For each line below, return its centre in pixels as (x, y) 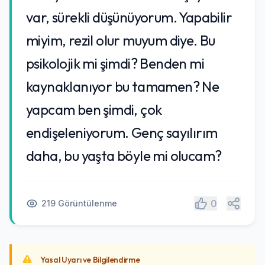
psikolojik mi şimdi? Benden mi (115, 63)
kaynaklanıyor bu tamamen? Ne (123, 86)
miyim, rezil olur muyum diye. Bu (121, 40)
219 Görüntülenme (79, 203)
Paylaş (248, 203)
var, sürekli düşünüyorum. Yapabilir (129, 17)
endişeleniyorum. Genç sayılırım (122, 132)
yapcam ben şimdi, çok (94, 109)
